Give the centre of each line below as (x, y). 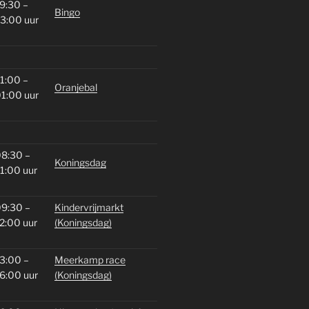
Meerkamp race (90, 259)
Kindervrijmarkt (89, 207)
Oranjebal (76, 87)
